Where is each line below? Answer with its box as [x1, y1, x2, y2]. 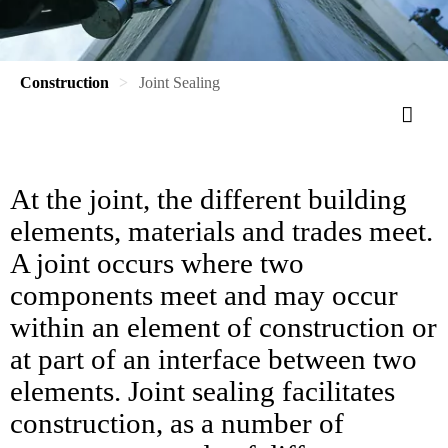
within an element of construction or [10, 311, 437, 343]
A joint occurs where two [10, 247, 304, 279]
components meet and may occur [10, 279, 398, 311]
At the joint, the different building [10, 183, 407, 215]
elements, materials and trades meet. [10, 215, 433, 247]
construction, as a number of [10, 407, 344, 439]
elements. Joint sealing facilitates [10, 375, 395, 407]
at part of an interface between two [10, 343, 417, 375]
